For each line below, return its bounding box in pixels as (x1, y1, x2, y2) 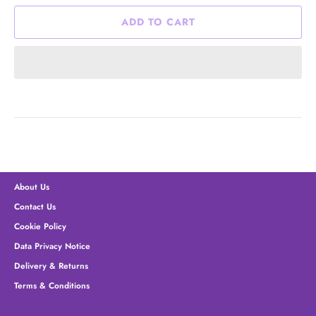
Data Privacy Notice (14, 239, 90, 252)
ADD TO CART (121, 15, 195, 30)
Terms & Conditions (14, 279, 90, 291)
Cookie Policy (14, 219, 66, 232)
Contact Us (14, 200, 56, 212)
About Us (14, 180, 49, 193)
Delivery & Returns (14, 259, 88, 272)
